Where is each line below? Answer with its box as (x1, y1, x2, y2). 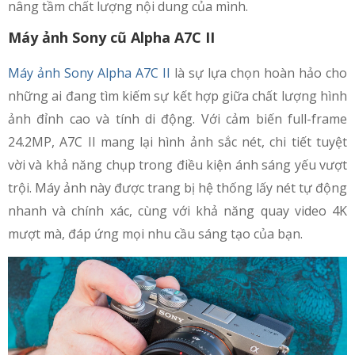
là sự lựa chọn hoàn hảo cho (170, 64, 347, 82)
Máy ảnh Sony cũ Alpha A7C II (8, 28, 215, 48)
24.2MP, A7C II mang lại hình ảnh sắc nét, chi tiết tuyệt (8, 133, 347, 151)
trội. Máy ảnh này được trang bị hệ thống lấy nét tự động (8, 179, 347, 197)
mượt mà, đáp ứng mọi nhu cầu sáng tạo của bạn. (8, 225, 303, 243)
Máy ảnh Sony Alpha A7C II (8, 64, 170, 82)
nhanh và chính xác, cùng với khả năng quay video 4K (8, 202, 347, 220)
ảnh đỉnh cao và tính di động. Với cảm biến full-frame (8, 110, 347, 128)
